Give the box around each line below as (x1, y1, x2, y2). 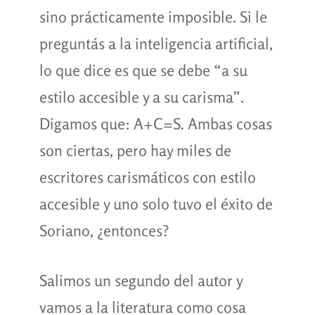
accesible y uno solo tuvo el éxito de (39, 194, 273, 213)
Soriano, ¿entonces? (39, 221, 169, 240)
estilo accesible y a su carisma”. (39, 87, 244, 106)
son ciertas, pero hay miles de (39, 141, 231, 160)
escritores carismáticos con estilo (39, 167, 256, 186)
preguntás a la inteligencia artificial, (39, 34, 273, 53)
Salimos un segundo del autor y (39, 271, 243, 290)
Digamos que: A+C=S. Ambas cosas (39, 114, 272, 133)
